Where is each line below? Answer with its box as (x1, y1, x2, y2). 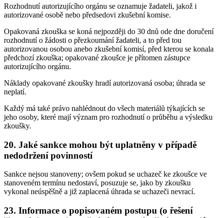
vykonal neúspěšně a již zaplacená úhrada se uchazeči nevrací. (4, 187, 195, 196)
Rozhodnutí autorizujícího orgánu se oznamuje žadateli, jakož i (4, 1, 197, 10)
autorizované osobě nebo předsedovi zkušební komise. (4, 10, 171, 19)
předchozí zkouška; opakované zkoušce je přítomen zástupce (4, 53, 190, 62)
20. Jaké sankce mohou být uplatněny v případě (4, 139, 197, 150)
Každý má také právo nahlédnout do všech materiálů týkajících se (4, 104, 205, 112)
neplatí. (4, 87, 26, 96)
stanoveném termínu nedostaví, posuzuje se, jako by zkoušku (4, 179, 191, 187)
